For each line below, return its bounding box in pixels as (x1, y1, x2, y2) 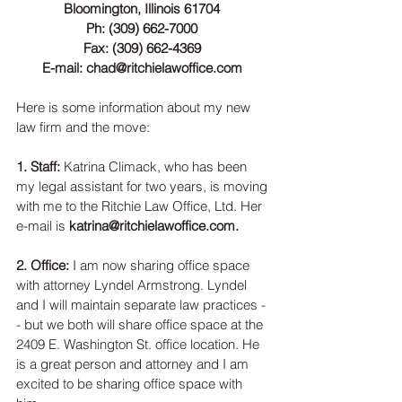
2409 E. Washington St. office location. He (16, 336, 263, 354)
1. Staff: (16, 158, 64, 176)
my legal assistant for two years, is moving (16, 178, 271, 196)
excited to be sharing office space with (16, 375, 246, 393)
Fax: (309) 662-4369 (83, 39, 201, 57)
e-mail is (16, 217, 69, 235)
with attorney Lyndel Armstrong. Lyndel (16, 276, 250, 294)
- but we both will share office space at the (16, 316, 267, 334)
